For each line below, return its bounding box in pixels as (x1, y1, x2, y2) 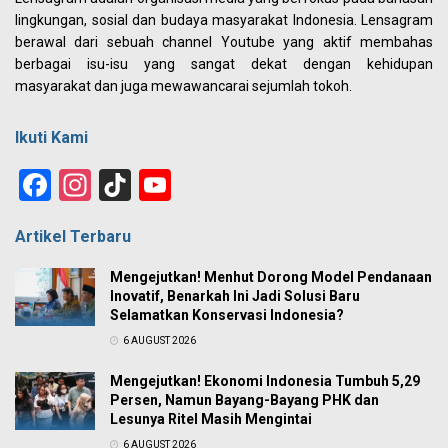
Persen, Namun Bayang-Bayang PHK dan (110, 392, 379, 409)
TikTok (131, 166, 223, 205)
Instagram (91, 166, 234, 205)
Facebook (51, 166, 184, 205)
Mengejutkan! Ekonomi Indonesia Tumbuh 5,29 (110, 373, 420, 390)
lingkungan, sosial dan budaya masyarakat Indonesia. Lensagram (15, 12, 433, 29)
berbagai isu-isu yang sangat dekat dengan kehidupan (15, 56, 433, 73)
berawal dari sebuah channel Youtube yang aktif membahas (15, 34, 433, 51)
